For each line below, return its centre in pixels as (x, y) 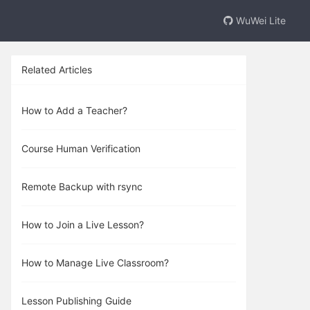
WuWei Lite (259, 20)
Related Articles (57, 70)
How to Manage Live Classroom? (95, 263)
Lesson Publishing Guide (76, 301)
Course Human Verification (81, 148)
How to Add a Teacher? (74, 110)
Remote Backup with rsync (82, 186)
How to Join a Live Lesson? (83, 225)
